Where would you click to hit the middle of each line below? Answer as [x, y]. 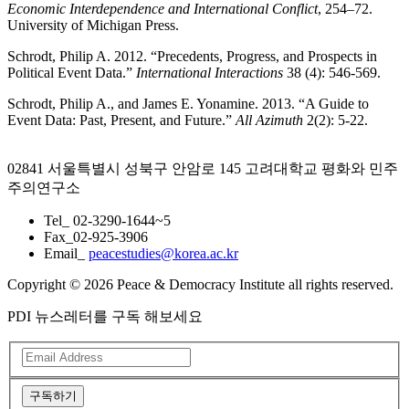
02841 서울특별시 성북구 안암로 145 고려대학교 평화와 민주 [203, 168]
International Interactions [210, 72]
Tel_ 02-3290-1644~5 [107, 220]
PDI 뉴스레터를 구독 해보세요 [105, 316]
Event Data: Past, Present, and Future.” [121, 120]
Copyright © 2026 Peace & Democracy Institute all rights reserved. [200, 284]
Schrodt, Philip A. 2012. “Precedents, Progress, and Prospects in [192, 56]
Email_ [66, 253]
